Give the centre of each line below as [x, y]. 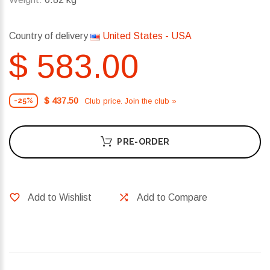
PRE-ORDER [143, 142]
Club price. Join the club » [130, 101]
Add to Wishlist [60, 198]
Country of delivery [50, 36]
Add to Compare [172, 198]
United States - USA [146, 36]
